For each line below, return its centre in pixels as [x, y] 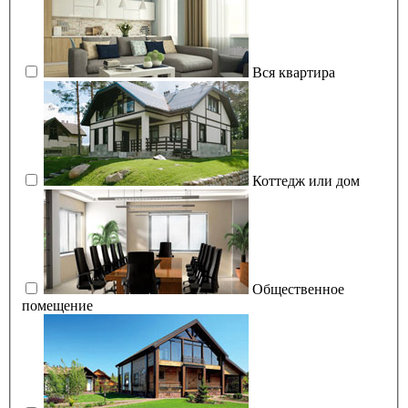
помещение [57, 305]
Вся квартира [294, 72]
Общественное [298, 289]
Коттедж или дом [306, 180]
